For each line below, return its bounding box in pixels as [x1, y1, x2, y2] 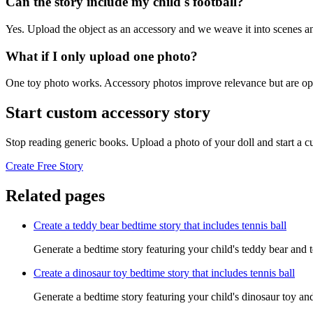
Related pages [6, 186, 105, 205]
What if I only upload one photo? [6, 48, 198, 64]
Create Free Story [6, 160, 83, 173]
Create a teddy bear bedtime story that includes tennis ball [34, 219, 286, 231]
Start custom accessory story [6, 103, 210, 122]
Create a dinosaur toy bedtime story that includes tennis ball [34, 266, 295, 279]
